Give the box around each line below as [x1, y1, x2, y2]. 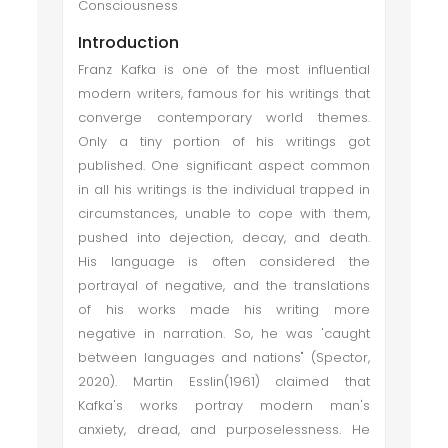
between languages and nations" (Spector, [78, 348, 370, 367]
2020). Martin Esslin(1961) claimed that [78, 372, 370, 391]
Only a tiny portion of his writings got [78, 132, 370, 151]
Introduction [78, 31, 180, 54]
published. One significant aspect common [78, 156, 370, 175]
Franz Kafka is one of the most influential [78, 60, 370, 79]
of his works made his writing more [78, 300, 370, 319]
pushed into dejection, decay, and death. [78, 228, 370, 247]
